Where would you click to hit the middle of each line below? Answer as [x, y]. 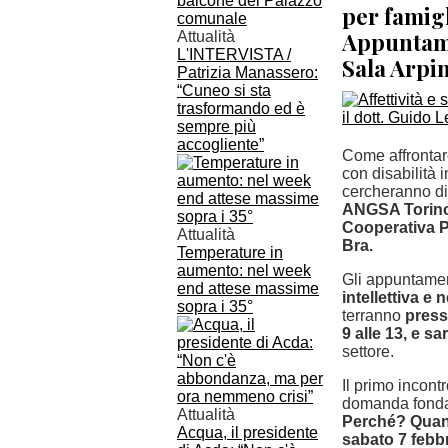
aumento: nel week [244, 270]
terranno [373, 315]
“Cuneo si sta [224, 90]
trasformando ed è [241, 108]
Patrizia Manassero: [247, 72]
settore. [368, 351]
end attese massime [248, 288]
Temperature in [230, 252]
